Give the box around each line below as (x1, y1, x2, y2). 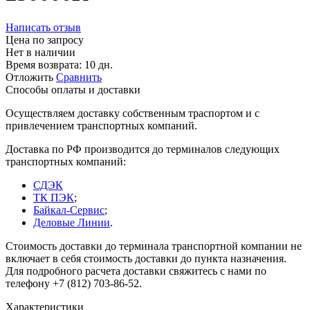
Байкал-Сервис (33, 203, 104, 216)
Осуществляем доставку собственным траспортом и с (6, 107, 259, 119)
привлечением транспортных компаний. (6, 119, 197, 131)
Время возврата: (6, 58, 82, 71)
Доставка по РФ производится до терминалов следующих (6, 143, 280, 155)
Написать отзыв (6, 21, 81, 33)
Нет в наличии (6, 46, 75, 58)
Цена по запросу (6, 33, 84, 46)
